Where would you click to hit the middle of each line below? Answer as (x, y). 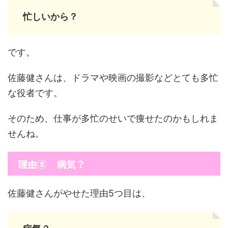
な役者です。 (35, 93)
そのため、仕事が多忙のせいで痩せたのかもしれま (113, 118)
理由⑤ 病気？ (52, 164)
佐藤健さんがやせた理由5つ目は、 (79, 193)
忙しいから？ (50, 17)
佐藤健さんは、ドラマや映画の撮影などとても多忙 (113, 78)
